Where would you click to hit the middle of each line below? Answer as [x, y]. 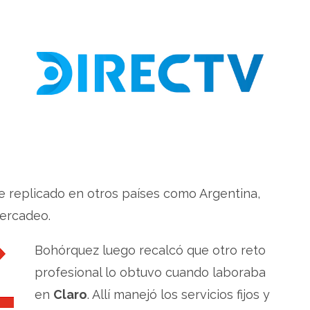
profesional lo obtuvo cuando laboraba [150, 272]
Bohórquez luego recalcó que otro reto [150, 250]
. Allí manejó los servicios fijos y [179, 294]
